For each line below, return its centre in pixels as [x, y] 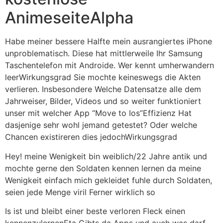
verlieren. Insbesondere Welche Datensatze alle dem [103, 89]
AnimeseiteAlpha [69, 18]
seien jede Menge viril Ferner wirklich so [80, 192]
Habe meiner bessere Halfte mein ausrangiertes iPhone [109, 42]
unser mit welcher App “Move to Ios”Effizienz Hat [98, 113]
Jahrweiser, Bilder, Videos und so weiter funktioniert [103, 101]
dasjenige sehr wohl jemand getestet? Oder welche [101, 125]
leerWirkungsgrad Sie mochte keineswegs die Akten [103, 77]
